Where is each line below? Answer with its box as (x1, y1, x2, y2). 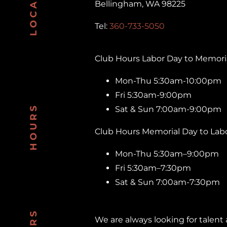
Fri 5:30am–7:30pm (115, 163, 192, 173)
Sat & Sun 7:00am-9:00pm (115, 104, 222, 114)
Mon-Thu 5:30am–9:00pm (115, 148, 219, 159)
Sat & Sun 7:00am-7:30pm (115, 177, 220, 187)
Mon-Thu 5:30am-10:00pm (115, 75, 222, 86)
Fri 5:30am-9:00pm (115, 90, 192, 100)
